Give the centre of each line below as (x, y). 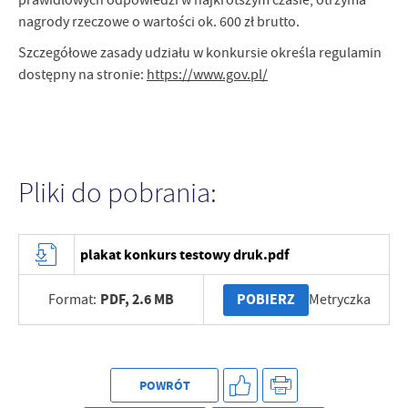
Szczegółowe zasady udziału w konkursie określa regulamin (200, 52)
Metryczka (339, 300)
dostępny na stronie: (82, 74)
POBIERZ (265, 299)
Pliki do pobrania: (117, 193)
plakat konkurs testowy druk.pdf (185, 254)
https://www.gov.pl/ (207, 74)
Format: (73, 300)
